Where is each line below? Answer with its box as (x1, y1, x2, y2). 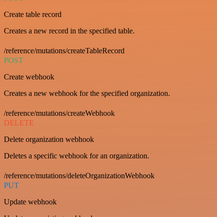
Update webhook (4, 197, 57, 206)
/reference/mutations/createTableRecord (4, 46, 124, 55)
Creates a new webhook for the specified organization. (4, 89, 170, 97)
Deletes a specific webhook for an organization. (4, 151, 149, 160)
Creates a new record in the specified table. (4, 26, 135, 35)
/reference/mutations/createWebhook (4, 108, 115, 117)
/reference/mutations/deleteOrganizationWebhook (4, 171, 155, 180)
